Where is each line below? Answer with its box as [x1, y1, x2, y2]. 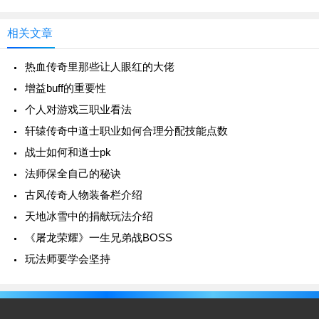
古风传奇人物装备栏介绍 [25, 189, 142, 201]
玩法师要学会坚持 [25, 253, 110, 265]
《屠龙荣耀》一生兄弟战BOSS [25, 231, 172, 244]
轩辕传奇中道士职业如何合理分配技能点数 [25, 125, 228, 137]
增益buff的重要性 [25, 82, 106, 94]
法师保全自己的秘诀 [25, 167, 121, 179]
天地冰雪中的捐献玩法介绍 [25, 210, 153, 222]
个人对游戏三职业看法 [25, 103, 132, 115]
